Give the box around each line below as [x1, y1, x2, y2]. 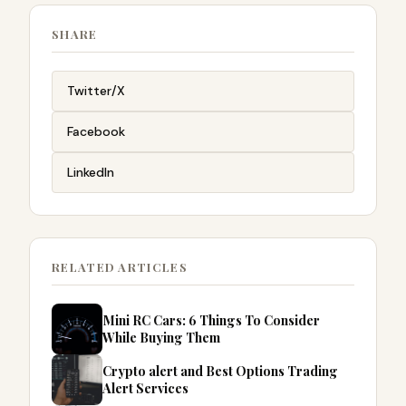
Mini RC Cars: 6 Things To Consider [102, 311, 320, 330]
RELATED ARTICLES [52, 259, 188, 275]
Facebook [67, 123, 125, 140]
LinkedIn [67, 164, 114, 181]
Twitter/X [67, 82, 125, 100]
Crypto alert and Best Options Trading [102, 362, 338, 381]
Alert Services [102, 379, 188, 398]
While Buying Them [102, 328, 223, 347]
